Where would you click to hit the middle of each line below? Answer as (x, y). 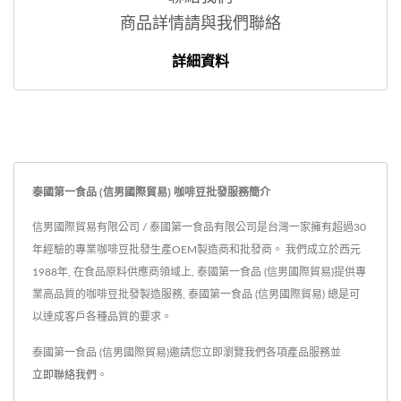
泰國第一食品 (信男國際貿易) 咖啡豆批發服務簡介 (151, 192)
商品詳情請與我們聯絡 (200, 25)
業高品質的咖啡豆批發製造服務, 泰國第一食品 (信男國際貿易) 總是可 (196, 295)
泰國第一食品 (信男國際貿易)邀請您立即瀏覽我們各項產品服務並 (187, 353)
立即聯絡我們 (64, 375)
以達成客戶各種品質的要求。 (102, 317)
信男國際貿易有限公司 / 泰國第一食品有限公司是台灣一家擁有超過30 (199, 228)
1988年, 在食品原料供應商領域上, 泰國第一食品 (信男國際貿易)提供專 (199, 273)
